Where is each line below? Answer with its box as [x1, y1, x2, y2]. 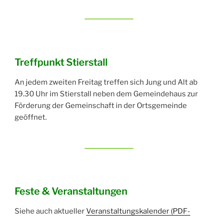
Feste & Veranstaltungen [15, 185, 127, 198]
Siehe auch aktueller [15, 207, 86, 216]
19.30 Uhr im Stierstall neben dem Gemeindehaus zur [15, 89, 198, 98]
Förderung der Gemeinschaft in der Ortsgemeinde [15, 101, 187, 110]
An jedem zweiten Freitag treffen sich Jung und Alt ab [15, 77, 198, 87]
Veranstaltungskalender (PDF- [86, 207, 190, 216]
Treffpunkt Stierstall [15, 56, 108, 68]
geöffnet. [15, 112, 47, 122]
